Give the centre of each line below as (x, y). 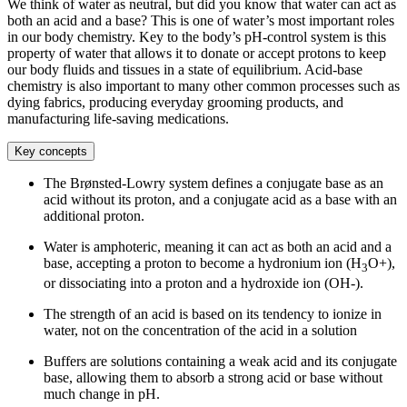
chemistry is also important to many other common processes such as (203, 85)
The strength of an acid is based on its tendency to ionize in (213, 313)
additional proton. (94, 215)
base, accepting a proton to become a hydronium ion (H (203, 263)
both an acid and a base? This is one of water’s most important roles (201, 20)
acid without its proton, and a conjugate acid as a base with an (220, 199)
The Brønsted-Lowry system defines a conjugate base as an (213, 183)
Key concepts (51, 151)
